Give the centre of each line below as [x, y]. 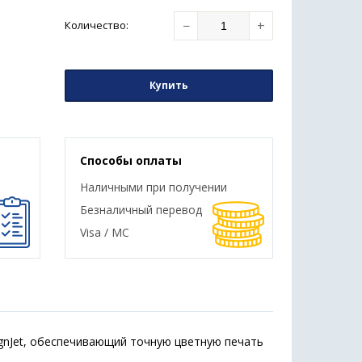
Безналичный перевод [141, 210]
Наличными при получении [153, 187]
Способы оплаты [130, 160]
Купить [168, 85]
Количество [95, 25]
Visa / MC [104, 232]
